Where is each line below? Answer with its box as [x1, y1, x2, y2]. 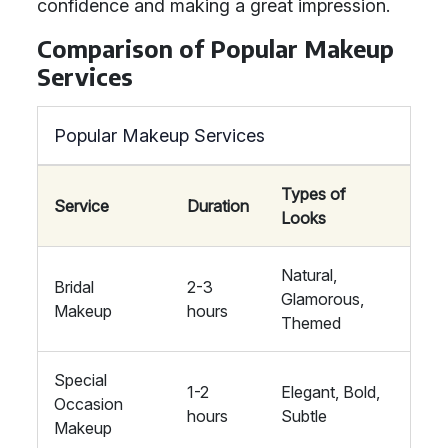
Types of [281, 184, 346, 204]
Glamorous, [281, 289, 364, 309]
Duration [187, 196, 249, 216]
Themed [281, 313, 341, 333]
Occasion [54, 394, 123, 414]
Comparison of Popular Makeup [37, 34, 394, 63]
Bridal [54, 277, 94, 297]
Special [54, 370, 107, 390]
